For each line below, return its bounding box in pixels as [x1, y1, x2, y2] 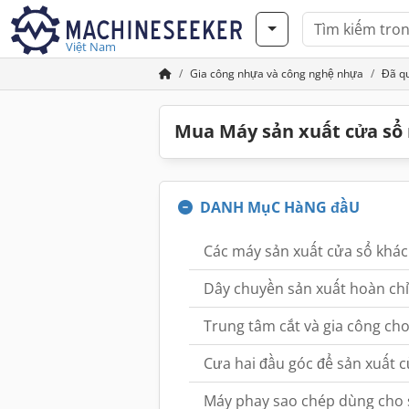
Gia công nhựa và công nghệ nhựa [190, 66, 363, 81]
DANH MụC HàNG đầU [200, 197, 360, 217]
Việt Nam [66, 38, 116, 55]
